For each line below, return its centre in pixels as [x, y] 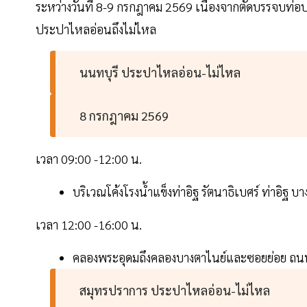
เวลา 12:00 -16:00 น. [94, 225]
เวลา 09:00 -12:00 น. [94, 159]
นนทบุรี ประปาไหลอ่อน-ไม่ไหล [162, 73]
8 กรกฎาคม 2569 [126, 116]
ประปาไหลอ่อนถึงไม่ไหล [97, 29]
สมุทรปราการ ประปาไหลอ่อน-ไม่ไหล [176, 291]
